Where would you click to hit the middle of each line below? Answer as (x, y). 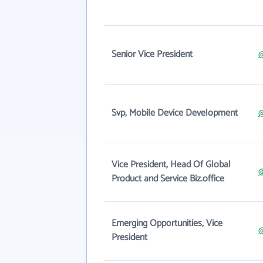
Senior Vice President (152, 54)
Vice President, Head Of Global (171, 165)
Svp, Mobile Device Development (175, 113)
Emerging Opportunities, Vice (167, 223)
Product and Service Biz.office (168, 179)
